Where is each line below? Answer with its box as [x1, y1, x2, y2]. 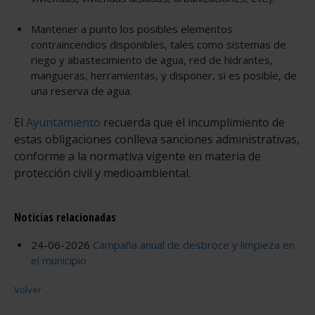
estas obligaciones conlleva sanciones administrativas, [14, 131, 300, 148]
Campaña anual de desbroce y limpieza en [90, 237, 295, 252]
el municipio [31, 252, 86, 267]
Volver [14, 283, 41, 296]
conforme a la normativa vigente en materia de [14, 148, 261, 165]
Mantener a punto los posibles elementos [31, 22, 233, 37]
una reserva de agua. [31, 84, 135, 98]
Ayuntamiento [26, 115, 103, 131]
